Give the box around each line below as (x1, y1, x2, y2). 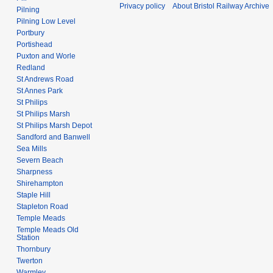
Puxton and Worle (16, 51, 76, 60)
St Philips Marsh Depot (16, 121, 93, 130)
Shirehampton (16, 179, 64, 188)
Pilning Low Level (16, 16, 76, 26)
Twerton (16, 256, 43, 265)
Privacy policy (119, 1, 165, 10)
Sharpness (16, 167, 53, 176)
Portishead (16, 40, 53, 49)
